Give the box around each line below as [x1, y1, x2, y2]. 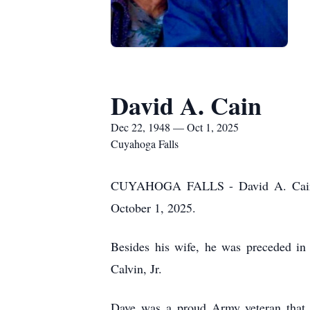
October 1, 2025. [111, 199, 196, 216]
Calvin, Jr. [111, 260, 162, 277]
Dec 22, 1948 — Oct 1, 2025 [111, 120, 239, 134]
